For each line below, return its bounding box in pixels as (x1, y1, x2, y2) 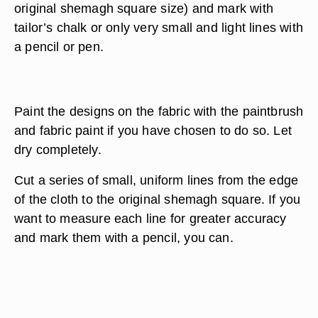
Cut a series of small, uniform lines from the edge (14, 172, 299, 187)
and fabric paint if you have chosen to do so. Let (14, 123, 292, 138)
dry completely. (14, 142, 102, 157)
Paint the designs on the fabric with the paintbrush (14, 104, 304, 119)
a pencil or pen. (14, 39, 104, 54)
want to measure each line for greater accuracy (14, 211, 287, 226)
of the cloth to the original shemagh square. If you (14, 192, 301, 207)
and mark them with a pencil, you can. (14, 230, 234, 245)
